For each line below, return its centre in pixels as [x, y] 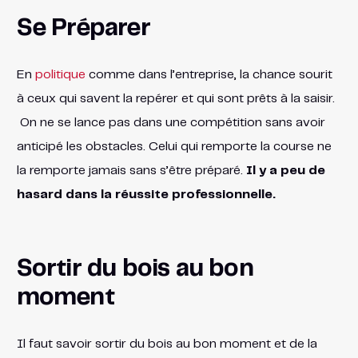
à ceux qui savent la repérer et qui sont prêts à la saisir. [175, 98]
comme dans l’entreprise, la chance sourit [209, 74]
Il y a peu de [285, 170]
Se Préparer [83, 28]
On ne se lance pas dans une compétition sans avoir [171, 122]
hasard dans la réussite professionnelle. [146, 194]
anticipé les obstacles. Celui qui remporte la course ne [174, 146]
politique [60, 74]
